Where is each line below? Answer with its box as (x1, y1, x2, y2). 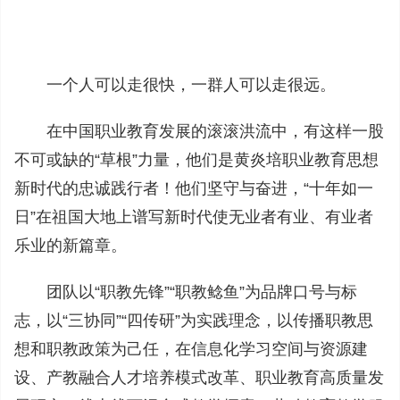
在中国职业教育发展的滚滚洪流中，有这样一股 (46, 122, 384, 140)
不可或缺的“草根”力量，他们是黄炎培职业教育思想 (14, 151, 379, 169)
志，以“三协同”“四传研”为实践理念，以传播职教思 (14, 312, 373, 329)
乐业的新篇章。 (14, 237, 127, 254)
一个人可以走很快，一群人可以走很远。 (46, 76, 336, 94)
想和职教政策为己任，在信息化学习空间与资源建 (14, 340, 368, 358)
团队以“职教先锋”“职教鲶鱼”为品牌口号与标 (46, 283, 357, 301)
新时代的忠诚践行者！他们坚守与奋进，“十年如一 (14, 179, 373, 197)
